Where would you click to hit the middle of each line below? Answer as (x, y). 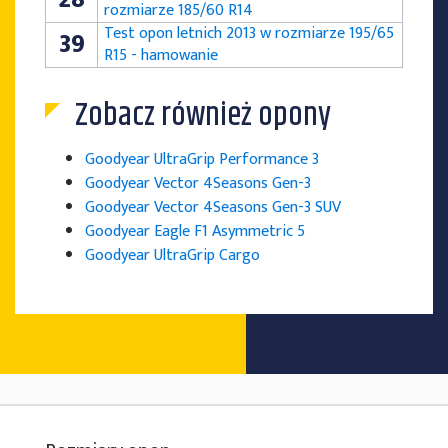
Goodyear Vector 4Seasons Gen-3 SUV (213, 208)
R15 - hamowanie (161, 56)
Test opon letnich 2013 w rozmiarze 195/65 (249, 34)
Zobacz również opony (203, 116)
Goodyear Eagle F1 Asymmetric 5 (195, 232)
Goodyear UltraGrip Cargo (172, 256)
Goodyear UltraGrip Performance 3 (202, 160)
